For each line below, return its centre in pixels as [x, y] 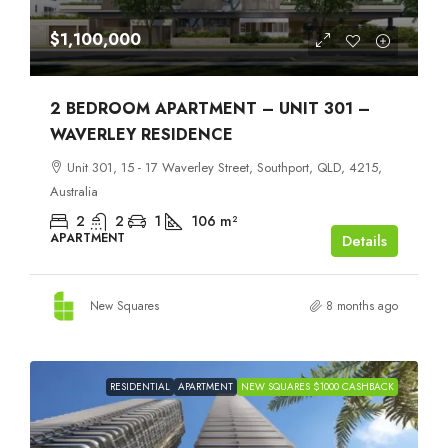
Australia [74, 191]
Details [364, 240]
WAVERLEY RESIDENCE [141, 134]
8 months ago [362, 305]
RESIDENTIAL [140, 386]
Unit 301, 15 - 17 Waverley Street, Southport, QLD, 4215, [224, 167]
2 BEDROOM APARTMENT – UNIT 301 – [210, 108]
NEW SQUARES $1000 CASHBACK [317, 386]
